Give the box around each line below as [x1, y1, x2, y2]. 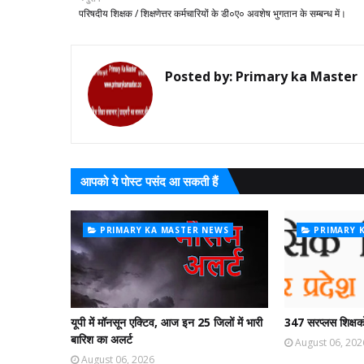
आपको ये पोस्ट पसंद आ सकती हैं [80, 172, 218, 189]
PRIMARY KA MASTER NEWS [99, 223, 229, 236]
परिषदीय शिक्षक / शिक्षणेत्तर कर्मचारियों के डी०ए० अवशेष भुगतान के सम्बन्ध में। [79, 6, 346, 20]
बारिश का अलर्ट [71, 331, 132, 347]
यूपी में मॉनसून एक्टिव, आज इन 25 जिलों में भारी [71, 314, 262, 330]
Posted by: [165, 67, 232, 85]
